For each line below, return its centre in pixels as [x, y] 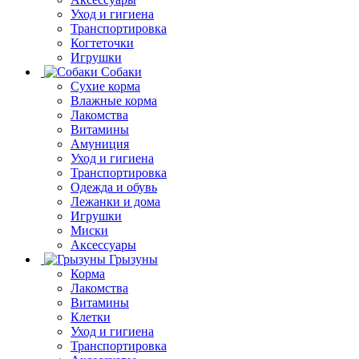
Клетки [91, 317]
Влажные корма [114, 100]
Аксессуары [103, 244]
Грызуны [133, 259]
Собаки [121, 71]
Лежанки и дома [115, 201]
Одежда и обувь [114, 187]
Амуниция [100, 143]
